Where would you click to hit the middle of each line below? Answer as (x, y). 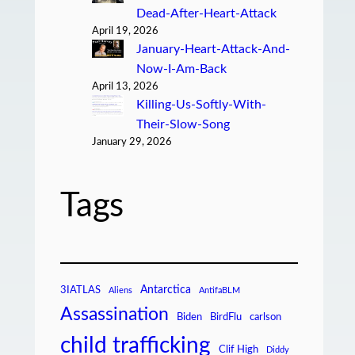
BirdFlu (226, 318)
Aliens (120, 291)
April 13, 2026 (125, 87)
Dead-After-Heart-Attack (206, 14)
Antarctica (166, 290)
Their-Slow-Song (183, 125)
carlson (265, 318)
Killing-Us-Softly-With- (201, 105)
